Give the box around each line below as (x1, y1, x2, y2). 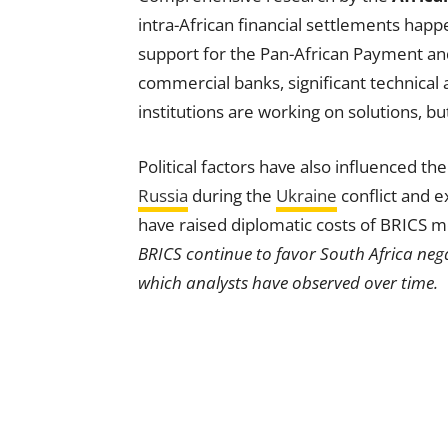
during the (188, 184, 276, 208)
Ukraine (276, 184, 337, 208)
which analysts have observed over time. (138, 271, 438, 295)
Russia (138, 184, 188, 208)
